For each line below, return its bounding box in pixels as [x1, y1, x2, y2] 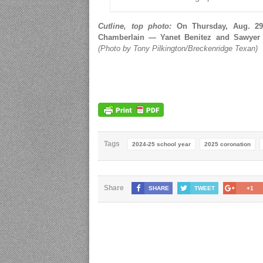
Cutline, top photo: [98, 22, 172, 31]
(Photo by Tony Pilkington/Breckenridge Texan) [98, 44, 258, 53]
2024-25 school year [132, 141, 191, 148]
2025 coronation [204, 141, 251, 148]
